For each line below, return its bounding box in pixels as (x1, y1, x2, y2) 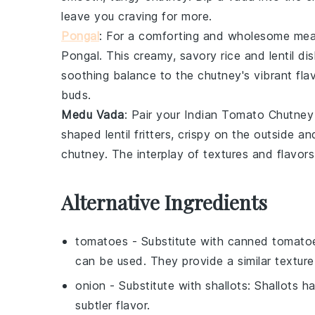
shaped (61, 127, 105, 141)
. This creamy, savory (99, 49, 221, 63)
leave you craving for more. (61, 9, 212, 23)
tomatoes (75, 234, 128, 248)
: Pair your (124, 108, 184, 122)
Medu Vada (61, 108, 124, 122)
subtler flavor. (75, 298, 150, 312)
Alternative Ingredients (61, 189, 267, 215)
